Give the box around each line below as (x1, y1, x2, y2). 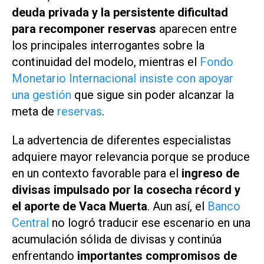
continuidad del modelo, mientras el (12, 55, 200, 70)
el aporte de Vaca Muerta (12, 199, 147, 214)
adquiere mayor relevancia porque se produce (12, 150, 250, 164)
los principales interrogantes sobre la (12, 38, 204, 53)
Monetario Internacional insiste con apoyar (12, 71, 233, 86)
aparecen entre (156, 22, 237, 37)
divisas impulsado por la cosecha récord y (12, 183, 240, 197)
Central (12, 216, 49, 230)
